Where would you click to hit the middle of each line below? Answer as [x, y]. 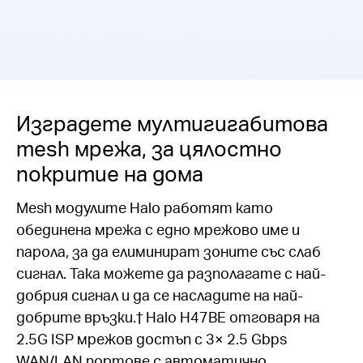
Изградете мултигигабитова [172, 123]
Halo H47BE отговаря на [231, 317]
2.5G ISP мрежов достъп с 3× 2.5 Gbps [152, 339]
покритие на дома [110, 173]
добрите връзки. [76, 317]
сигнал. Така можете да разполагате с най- [171, 273]
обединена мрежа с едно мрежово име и [158, 229]
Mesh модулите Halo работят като [145, 207]
